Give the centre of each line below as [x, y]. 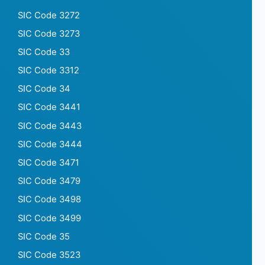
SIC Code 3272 [49, 15]
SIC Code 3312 [49, 71]
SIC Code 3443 [50, 126]
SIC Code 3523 [49, 255]
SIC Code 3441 [49, 107]
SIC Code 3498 [49, 200]
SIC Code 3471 [49, 163]
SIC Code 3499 [49, 218]
